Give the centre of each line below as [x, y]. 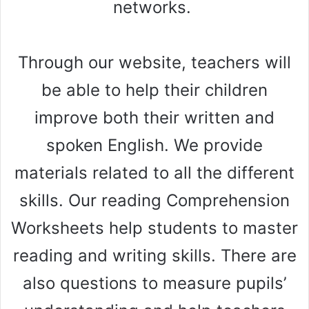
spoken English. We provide [154, 146]
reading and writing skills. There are [154, 256]
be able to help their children [154, 90]
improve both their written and [154, 118]
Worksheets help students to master [154, 228]
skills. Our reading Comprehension [154, 201]
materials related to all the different [154, 173]
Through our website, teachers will [154, 63]
